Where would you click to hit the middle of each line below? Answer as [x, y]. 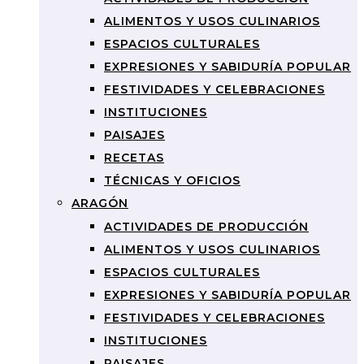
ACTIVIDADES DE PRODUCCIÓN [206, 227]
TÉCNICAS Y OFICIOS [172, 180]
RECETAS [134, 158]
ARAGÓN [100, 203]
